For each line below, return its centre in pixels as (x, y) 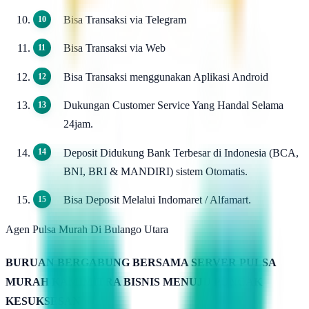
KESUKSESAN (43, 301)
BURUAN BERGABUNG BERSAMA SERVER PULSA (141, 262)
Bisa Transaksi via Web (114, 48)
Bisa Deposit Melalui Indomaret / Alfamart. (157, 199)
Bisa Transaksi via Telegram (125, 19)
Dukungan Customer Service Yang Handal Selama (173, 106)
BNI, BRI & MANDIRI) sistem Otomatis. (156, 171)
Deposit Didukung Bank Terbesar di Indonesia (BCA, (181, 152)
